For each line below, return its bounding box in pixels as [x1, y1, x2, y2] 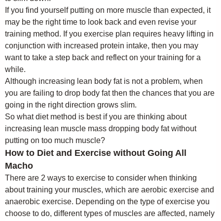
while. [5, 65, 26, 74]
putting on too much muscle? [5, 136, 105, 145]
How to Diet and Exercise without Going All [5, 148, 186, 158]
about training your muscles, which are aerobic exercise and [5, 185, 214, 194]
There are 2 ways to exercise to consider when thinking [5, 174, 197, 182]
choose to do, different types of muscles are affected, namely [5, 209, 215, 218]
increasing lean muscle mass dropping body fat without [5, 124, 196, 133]
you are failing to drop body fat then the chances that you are [5, 89, 215, 97]
